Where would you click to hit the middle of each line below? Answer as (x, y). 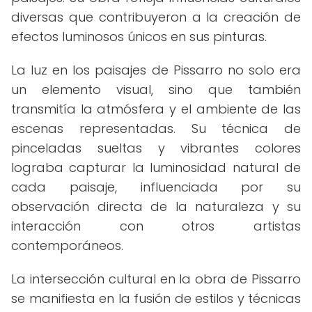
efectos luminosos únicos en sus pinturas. (139, 37)
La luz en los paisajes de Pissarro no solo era (156, 70)
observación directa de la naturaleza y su (156, 206)
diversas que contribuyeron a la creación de (156, 17)
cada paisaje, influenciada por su (156, 187)
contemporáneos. (67, 245)
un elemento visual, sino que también (156, 89)
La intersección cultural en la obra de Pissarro (156, 279)
